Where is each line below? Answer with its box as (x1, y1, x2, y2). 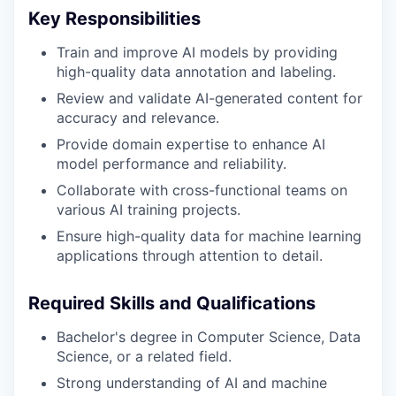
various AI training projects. (57, 200, 240, 218)
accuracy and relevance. (57, 108, 219, 126)
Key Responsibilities (28, 7, 201, 29)
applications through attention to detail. (57, 246, 323, 264)
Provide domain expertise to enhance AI (57, 134, 325, 153)
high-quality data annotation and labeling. (57, 62, 336, 80)
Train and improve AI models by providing (57, 42, 338, 61)
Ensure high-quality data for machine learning (57, 226, 362, 245)
